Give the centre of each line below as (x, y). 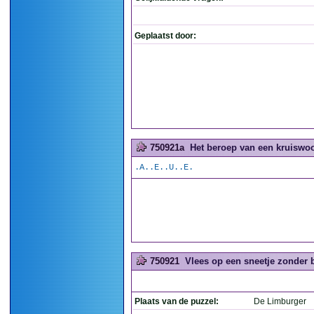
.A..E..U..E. (164, 168)
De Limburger (280, 301)
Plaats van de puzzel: (177, 301)
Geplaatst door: (165, 36)
